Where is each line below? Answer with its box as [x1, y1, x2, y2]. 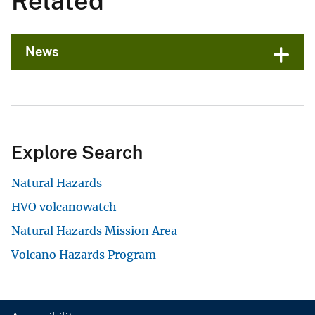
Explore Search [11, 141, 143, 163]
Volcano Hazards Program [11, 247, 156, 262]
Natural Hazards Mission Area [11, 223, 177, 238]
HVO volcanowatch [11, 199, 117, 214]
